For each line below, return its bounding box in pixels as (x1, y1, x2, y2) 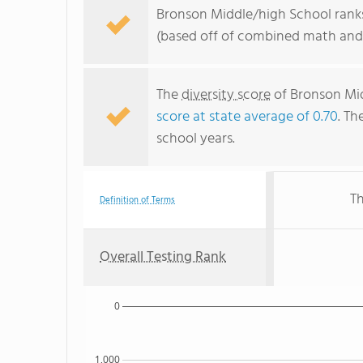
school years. (156, 127, 235, 151)
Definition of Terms (100, 193, 175, 207)
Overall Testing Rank (100, 246, 226, 269)
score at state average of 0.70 (156, 105, 338, 129)
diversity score (181, 83, 271, 107)
